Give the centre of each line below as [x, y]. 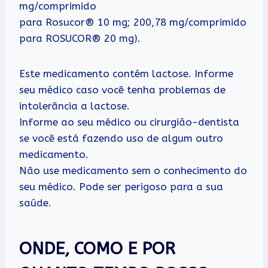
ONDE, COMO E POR [97, 248]
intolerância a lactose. [74, 106]
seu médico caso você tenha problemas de [122, 89]
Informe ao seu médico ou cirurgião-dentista [129, 122]
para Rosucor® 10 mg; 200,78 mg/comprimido [133, 22]
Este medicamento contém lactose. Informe [126, 73]
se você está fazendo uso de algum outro [121, 138]
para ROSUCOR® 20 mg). [80, 38]
